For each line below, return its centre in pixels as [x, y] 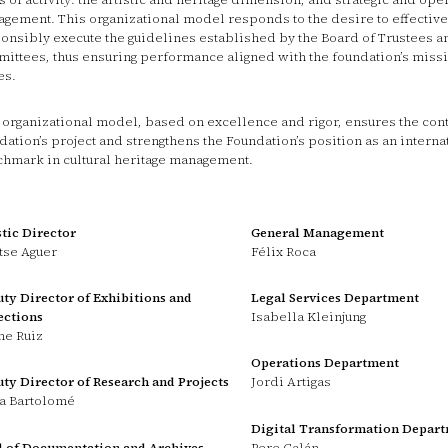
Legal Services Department [335, 298]
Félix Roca [284, 252]
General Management [318, 233]
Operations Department [325, 363]
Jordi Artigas [291, 382]
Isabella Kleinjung [309, 317]
